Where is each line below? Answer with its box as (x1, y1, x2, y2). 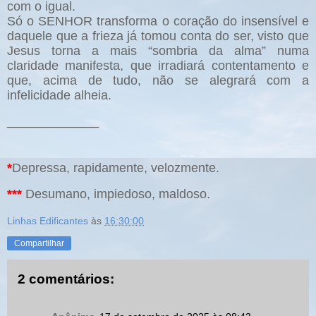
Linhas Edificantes (7, 214, 88, 226)
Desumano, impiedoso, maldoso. (22, 186, 210, 201)
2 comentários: (18, 271, 114, 286)
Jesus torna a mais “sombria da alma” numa (7, 44, 309, 59)
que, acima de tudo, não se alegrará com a (7, 73, 309, 88)
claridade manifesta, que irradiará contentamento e (7, 59, 309, 73)
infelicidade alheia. (7, 88, 111, 103)
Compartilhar (14, 238, 64, 248)
